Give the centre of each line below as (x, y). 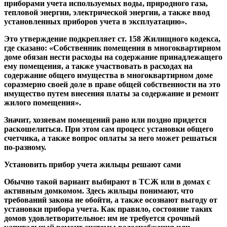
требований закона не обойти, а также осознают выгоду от (111, 200)
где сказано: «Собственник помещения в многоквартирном (112, 48)
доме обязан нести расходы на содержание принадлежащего (113, 57)
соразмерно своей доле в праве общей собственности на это (112, 85)
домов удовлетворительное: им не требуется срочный (102, 218)
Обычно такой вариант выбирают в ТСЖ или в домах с (107, 182)
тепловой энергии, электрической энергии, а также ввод (107, 13)
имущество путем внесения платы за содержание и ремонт (111, 94)
